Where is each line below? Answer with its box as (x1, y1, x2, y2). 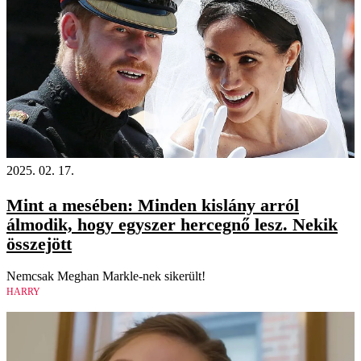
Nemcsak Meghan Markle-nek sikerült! (6, 268, 205, 283)
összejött (6, 233, 72, 254)
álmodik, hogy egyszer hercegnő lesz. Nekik (6, 214, 338, 234)
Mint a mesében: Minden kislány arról (6, 194, 299, 215)
